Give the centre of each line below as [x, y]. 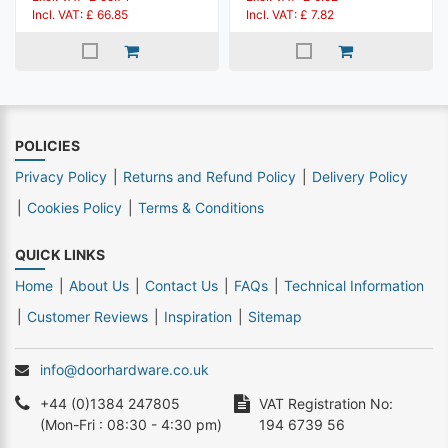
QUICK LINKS [60, 254]
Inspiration [198, 316]
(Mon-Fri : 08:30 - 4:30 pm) [131, 424]
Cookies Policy [74, 207]
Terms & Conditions [201, 207]
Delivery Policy [360, 176]
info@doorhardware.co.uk [124, 369]
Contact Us [181, 285]
